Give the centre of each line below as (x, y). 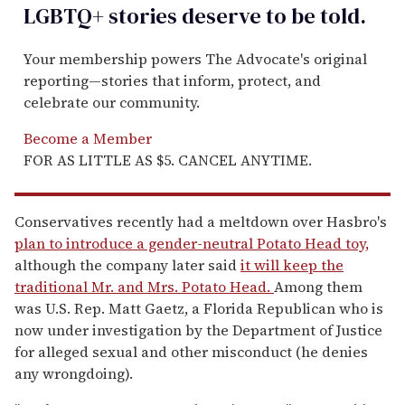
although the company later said (127, 264)
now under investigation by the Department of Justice (198, 330)
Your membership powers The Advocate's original (195, 58)
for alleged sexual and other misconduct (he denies (191, 351)
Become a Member (88, 138)
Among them (318, 286)
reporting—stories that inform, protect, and (172, 80)
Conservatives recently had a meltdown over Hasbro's (201, 221)
